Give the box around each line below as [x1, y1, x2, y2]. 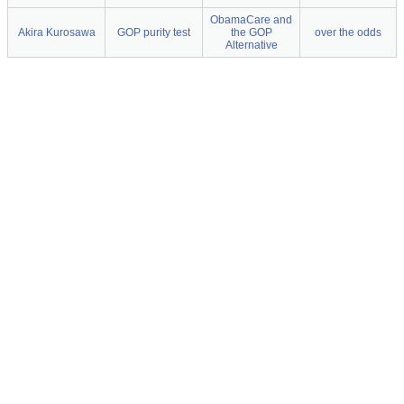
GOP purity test [117, 26, 190, 39]
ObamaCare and [210, 14, 292, 26]
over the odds [315, 26, 381, 39]
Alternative [225, 39, 278, 51]
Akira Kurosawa [17, 26, 96, 39]
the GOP [230, 26, 272, 39]
